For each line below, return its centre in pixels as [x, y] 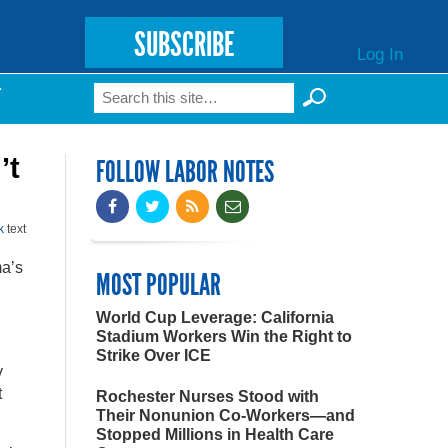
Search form [169, 103]
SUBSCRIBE [183, 44]
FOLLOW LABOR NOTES [185, 172]
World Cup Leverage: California [215, 317]
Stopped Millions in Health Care [215, 434]
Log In [379, 53]
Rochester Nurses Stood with [207, 396]
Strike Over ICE [153, 355]
